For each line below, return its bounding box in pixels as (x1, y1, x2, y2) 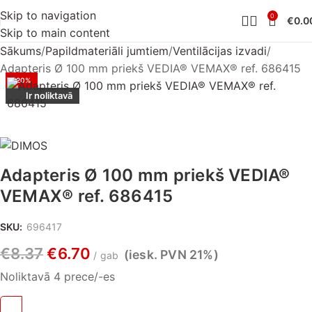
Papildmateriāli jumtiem (45, 44, 169, 58)
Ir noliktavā (26, 90, 72, 101)
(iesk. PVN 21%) (123, 247, 219, 263)
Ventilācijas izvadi (173, 44, 267, 58)
